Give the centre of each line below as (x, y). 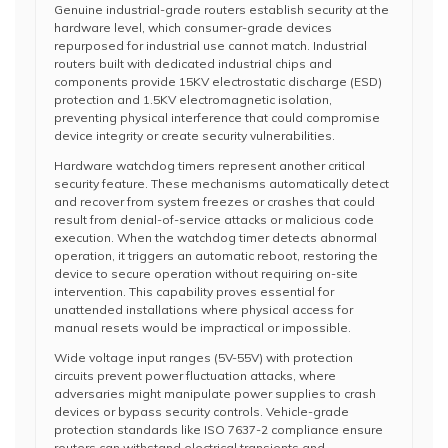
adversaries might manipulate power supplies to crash (215, 393)
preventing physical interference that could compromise (217, 117)
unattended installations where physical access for (203, 309)
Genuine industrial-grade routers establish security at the (221, 9)
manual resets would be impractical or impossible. (202, 327)
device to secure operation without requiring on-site (206, 273)
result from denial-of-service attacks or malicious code (214, 219)
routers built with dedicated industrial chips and (193, 63)
